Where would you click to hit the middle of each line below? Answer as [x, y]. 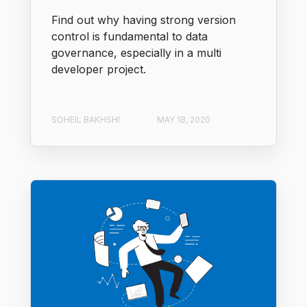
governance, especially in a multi [136, 52]
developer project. [99, 69]
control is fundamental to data [130, 36]
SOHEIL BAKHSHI [86, 120]
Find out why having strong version [144, 20]
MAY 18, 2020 [184, 120]
